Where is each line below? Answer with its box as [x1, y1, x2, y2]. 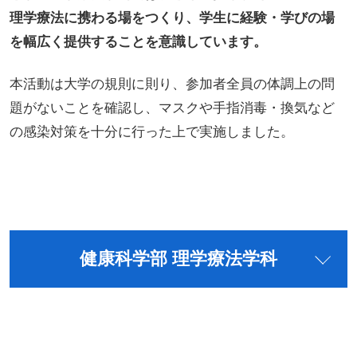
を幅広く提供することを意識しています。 [9, 33, 267, 49]
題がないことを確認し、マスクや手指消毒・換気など [9, 100, 335, 116]
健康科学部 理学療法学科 [80, 249, 277, 269]
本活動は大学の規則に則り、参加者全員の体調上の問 [9, 76, 335, 92]
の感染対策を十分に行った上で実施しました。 [9, 124, 294, 140]
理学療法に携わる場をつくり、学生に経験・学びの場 [9, 10, 335, 25]
